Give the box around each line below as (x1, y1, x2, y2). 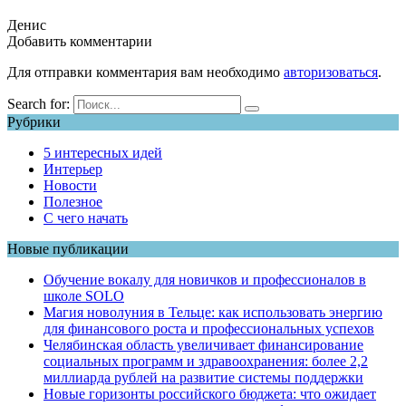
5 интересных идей (43, 144, 162, 160)
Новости (43, 177, 97, 193)
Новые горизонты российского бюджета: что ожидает (43, 385, 376, 401)
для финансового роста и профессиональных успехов (43, 320, 374, 336)
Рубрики (7, 113, 61, 130)
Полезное (43, 193, 102, 209)
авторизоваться (284, 63, 378, 80)
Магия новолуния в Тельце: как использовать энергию (43, 304, 382, 320)
